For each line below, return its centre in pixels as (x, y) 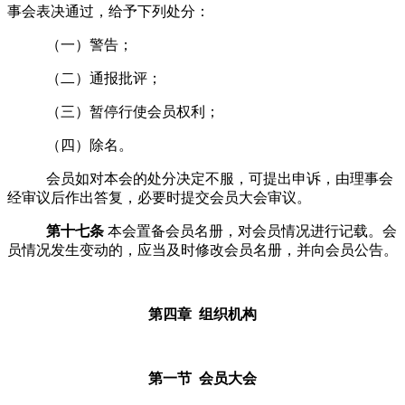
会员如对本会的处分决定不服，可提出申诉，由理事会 (219, 178)
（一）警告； (89, 44)
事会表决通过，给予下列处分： (108, 11)
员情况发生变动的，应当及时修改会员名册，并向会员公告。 (202, 250)
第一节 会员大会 (202, 378)
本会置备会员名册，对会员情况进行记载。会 (252, 231)
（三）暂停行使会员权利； (132, 111)
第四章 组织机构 (202, 314)
